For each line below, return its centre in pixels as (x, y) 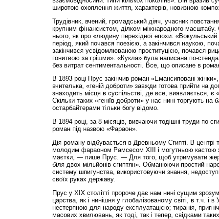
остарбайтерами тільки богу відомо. (105, 108)
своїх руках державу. (84, 179)
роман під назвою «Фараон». (95, 129)
